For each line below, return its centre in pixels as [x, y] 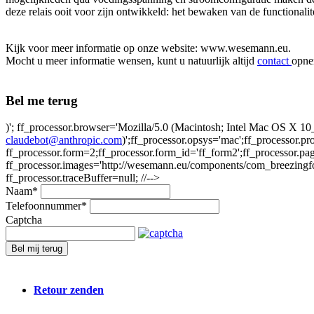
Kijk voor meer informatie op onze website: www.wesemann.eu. [148, 48]
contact [274, 60]
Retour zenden [69, 289]
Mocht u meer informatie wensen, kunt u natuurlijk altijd [131, 60]
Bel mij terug [37, 249]
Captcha [24, 220]
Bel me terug [42, 100]
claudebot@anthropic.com [64, 140]
